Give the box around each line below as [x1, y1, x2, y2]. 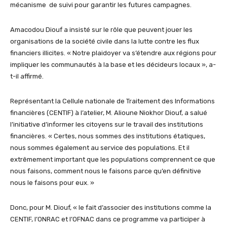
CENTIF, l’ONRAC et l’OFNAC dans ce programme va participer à [10, 215, 205, 223]
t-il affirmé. [10, 72, 44, 80]
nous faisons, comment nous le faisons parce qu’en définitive [10, 167, 201, 175]
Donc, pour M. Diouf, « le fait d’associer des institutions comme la [10, 203, 211, 211]
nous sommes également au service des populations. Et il [10, 143, 190, 152]
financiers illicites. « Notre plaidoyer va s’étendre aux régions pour [10, 49, 216, 57]
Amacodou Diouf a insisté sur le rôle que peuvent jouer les [10, 25, 193, 33]
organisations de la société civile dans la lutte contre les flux [10, 37, 199, 45]
